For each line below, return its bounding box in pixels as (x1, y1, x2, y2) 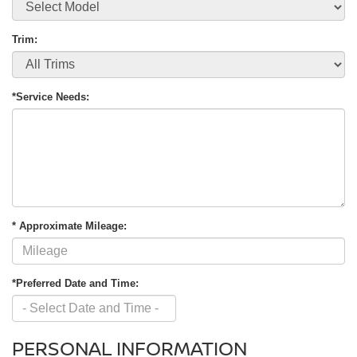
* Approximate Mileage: (12, 220, 127, 233)
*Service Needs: (12, 91, 89, 104)
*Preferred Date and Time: (12, 277, 139, 290)
